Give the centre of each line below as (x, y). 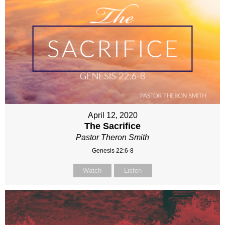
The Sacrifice (113, 126)
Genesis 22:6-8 (113, 150)
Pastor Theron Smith (113, 137)
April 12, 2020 (113, 115)
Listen (133, 170)
